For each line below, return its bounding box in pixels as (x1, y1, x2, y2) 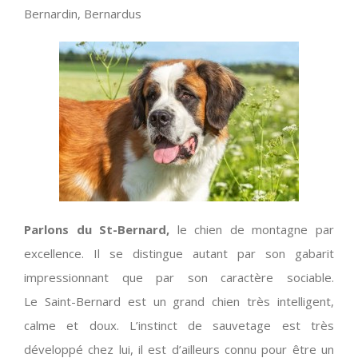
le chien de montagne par (169, 221, 335, 238)
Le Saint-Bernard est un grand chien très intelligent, (24, 293, 334, 310)
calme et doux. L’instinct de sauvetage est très (24, 317, 334, 334)
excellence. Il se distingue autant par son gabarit (24, 245, 334, 262)
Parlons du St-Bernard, (24, 221, 170, 238)
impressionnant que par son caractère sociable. (24, 269, 334, 286)
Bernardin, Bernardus (24, 6, 141, 22)
